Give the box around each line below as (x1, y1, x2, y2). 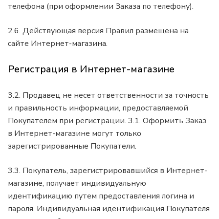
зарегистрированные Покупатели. (8, 140, 138, 152)
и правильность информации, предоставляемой (8, 102, 188, 113)
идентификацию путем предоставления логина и (8, 190, 194, 201)
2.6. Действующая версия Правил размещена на (8, 25, 189, 36)
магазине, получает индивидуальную (8, 177, 146, 189)
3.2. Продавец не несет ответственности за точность (8, 89, 209, 101)
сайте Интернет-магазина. (8, 38, 108, 49)
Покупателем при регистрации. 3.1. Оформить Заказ (8, 115, 206, 126)
